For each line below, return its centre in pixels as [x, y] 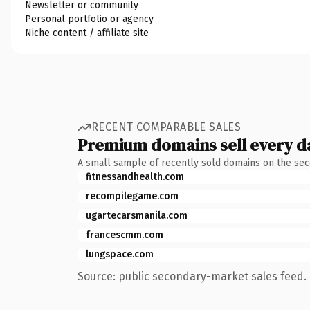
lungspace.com [120, 254]
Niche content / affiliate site [87, 33]
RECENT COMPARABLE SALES [166, 127]
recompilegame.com [132, 196]
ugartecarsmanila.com [137, 215]
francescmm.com [125, 235]
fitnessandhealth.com [135, 176]
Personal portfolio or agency [89, 19]
